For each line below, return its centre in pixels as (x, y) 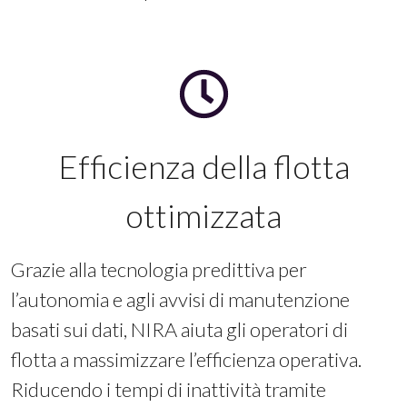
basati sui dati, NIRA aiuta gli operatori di (179, 329)
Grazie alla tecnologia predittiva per (159, 269)
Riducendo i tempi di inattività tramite (169, 389)
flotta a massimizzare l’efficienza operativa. (186, 359)
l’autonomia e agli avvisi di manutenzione (180, 299)
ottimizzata (203, 215)
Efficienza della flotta (203, 166)
